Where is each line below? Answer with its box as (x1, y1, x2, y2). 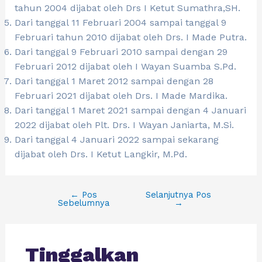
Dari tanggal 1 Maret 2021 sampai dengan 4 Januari (14, 105, 246, 116)
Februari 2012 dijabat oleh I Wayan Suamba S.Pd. (14, 61, 236, 73)
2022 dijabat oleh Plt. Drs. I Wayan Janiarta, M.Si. (14, 119, 234, 131)
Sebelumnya (57, 198, 109, 209)
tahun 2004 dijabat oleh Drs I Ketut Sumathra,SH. (14, 2, 240, 14)
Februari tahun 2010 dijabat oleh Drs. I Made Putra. (14, 32, 247, 43)
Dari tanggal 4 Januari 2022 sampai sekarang (14, 134, 219, 146)
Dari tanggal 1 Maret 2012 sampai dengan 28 (14, 75, 213, 87)
